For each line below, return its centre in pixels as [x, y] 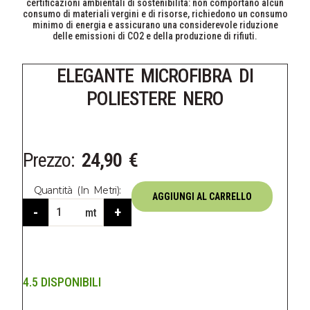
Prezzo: [49, 160]
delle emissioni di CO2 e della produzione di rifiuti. [155, 36]
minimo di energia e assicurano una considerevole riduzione [155, 25]
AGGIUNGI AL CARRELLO [202, 197]
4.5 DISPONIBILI [62, 282]
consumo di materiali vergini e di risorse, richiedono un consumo [155, 14]
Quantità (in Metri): [77, 191]
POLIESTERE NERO [155, 99]
